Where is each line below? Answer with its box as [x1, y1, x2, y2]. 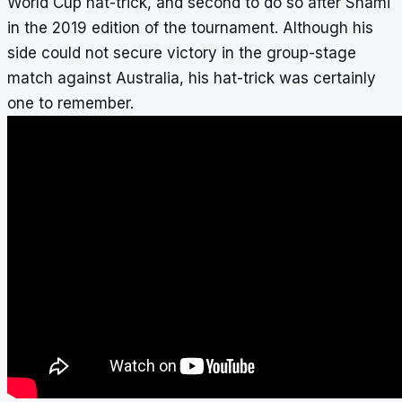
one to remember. [7, 94, 134, 113]
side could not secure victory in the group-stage [7, 44, 356, 63]
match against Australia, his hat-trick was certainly [7, 69, 376, 88]
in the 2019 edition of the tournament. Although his [7, 19, 373, 38]
